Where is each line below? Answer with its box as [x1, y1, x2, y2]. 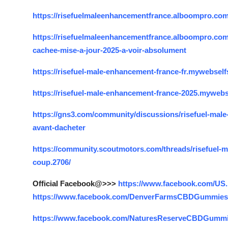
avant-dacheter [33, 123, 85, 132]
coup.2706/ [33, 158, 71, 166]
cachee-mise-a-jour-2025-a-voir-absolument [33, 46, 186, 54]
